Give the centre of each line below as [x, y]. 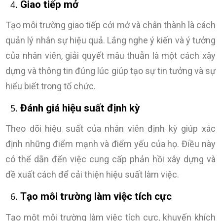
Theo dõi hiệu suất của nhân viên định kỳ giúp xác [110, 129]
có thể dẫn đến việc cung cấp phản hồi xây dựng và [110, 159]
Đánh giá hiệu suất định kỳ [80, 108]
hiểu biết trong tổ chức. [51, 86]
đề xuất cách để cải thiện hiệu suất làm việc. [92, 175]
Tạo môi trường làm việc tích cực [96, 197]
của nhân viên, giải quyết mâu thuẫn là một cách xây [110, 56]
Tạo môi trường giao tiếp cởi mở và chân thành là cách [110, 25]
